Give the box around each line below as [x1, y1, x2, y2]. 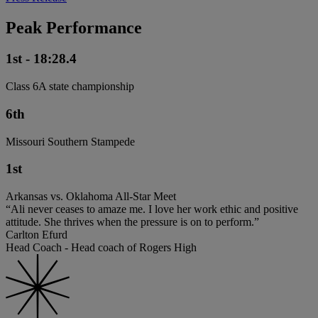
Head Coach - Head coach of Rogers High [6, 241, 197, 254]
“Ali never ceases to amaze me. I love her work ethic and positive [6, 203, 298, 216]
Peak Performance [6, 18, 142, 37]
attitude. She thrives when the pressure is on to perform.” [6, 216, 259, 229]
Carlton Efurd [6, 229, 67, 241]
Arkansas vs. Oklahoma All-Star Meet [6, 190, 176, 203]
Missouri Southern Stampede [6, 135, 135, 148]
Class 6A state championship [6, 80, 134, 93]
